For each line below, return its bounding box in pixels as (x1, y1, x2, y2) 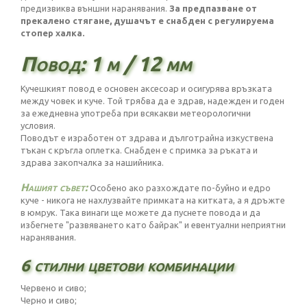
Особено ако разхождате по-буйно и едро (88, 183, 271, 193)
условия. (21, 121, 56, 130)
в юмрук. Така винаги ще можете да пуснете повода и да (21, 208, 260, 217)
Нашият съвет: (21, 181, 88, 193)
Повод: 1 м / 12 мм (21, 52, 192, 75)
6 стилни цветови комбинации (21, 256, 234, 275)
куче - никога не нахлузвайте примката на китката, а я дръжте (21, 195, 285, 205)
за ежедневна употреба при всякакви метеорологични (21, 108, 251, 118)
